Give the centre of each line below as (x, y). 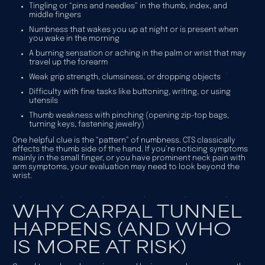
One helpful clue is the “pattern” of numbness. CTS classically (124, 140)
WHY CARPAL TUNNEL (127, 209)
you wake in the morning (74, 39)
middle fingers (55, 15)
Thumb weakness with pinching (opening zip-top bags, (129, 116)
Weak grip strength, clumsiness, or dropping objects (125, 77)
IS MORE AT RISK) (99, 245)
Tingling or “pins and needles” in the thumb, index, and (128, 6)
